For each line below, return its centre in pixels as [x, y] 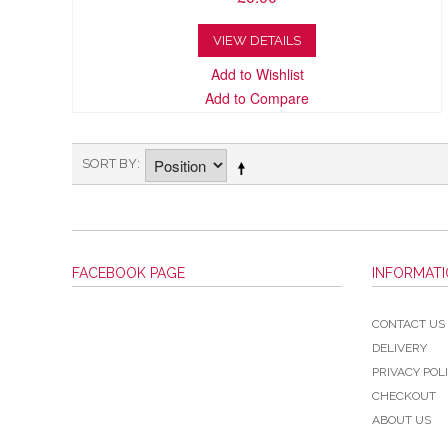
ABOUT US [401, 420]
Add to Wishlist [257, 74]
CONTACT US [408, 324]
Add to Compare [257, 98]
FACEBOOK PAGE [128, 273]
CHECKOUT [404, 396]
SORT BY [109, 164]
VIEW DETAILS [257, 41]
